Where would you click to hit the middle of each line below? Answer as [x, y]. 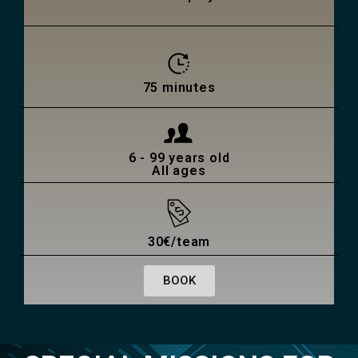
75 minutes [179, 88]
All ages [179, 171]
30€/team [179, 242]
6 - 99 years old [179, 158]
